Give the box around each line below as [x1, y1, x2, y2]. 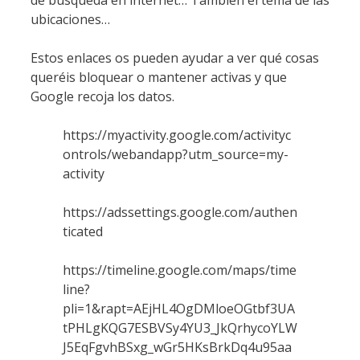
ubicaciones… [31, 10, 110, 28]
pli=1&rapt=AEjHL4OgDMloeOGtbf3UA [63, 299, 295, 317]
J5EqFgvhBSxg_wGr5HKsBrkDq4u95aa [63, 337, 292, 356]
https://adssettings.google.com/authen [63, 202, 297, 221]
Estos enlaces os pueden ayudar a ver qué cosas [31, 48, 319, 67]
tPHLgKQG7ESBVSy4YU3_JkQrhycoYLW [63, 318, 297, 337]
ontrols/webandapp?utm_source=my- [63, 145, 288, 163]
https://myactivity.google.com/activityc [63, 125, 291, 144]
